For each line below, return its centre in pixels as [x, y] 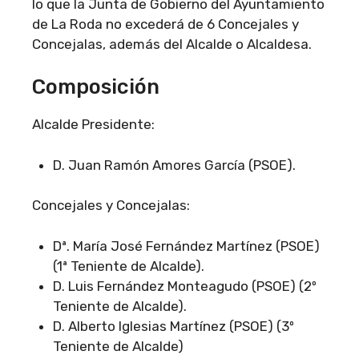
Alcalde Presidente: [93, 125]
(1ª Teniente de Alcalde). [128, 266]
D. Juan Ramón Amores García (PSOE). [174, 165]
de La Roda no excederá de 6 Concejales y [165, 24]
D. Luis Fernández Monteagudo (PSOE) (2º [184, 286]
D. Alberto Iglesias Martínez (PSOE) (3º [173, 326]
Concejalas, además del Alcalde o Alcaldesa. [172, 44]
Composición [96, 87]
